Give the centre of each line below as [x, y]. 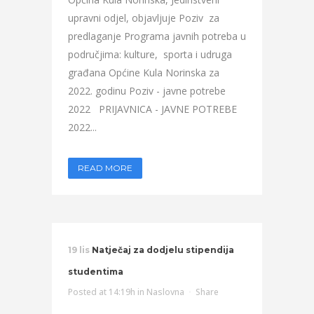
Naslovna [165, 292]
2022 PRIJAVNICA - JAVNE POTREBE [152, 109]
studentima [96, 272]
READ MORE [105, 168]
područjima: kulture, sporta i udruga [150, 54]
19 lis [79, 250]
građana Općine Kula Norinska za [144, 73]
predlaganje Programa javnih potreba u [157, 36]
